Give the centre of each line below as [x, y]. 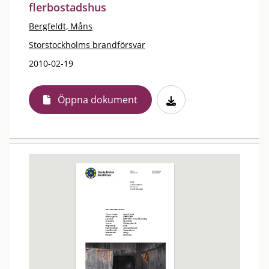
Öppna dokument [98, 100]
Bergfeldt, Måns [61, 26]
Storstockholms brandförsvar [87, 45]
